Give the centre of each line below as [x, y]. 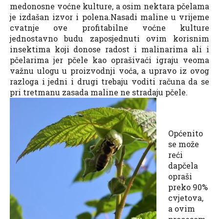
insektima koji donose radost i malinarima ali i [109, 49]
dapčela [183, 166]
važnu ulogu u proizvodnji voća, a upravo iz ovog [109, 71]
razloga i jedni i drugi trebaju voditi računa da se [109, 82]
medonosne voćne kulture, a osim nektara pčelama [109, 6]
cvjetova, [186, 198]
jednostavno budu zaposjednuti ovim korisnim [109, 39]
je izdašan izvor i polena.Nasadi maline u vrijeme [109, 17]
